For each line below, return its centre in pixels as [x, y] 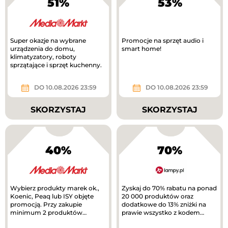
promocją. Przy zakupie [46, 204]
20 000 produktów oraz [158, 196]
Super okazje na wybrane [48, 41]
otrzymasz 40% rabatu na [49, 220]
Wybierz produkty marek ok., [55, 188]
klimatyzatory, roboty [43, 57]
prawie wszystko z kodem [161, 212]
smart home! [141, 49]
